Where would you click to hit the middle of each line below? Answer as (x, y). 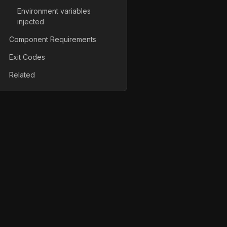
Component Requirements (53, 39)
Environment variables (54, 11)
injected (31, 21)
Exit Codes (27, 57)
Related (22, 75)
